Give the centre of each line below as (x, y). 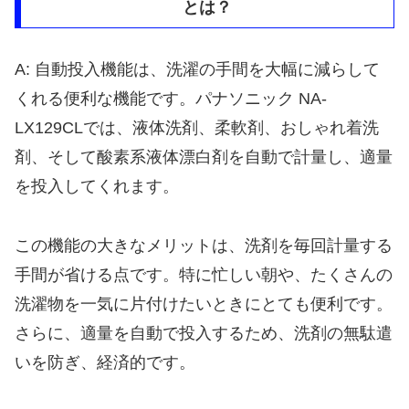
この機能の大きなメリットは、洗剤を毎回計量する (204, 245)
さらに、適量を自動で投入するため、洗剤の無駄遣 (204, 333)
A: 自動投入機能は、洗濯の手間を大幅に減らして (197, 70)
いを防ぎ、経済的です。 (105, 362)
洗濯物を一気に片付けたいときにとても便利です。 (204, 304)
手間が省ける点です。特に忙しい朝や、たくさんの (204, 274)
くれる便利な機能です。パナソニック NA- (171, 99)
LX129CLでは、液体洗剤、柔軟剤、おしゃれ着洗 (197, 128)
